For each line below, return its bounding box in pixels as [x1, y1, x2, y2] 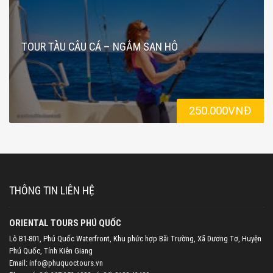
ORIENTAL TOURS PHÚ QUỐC [9, 218, 121, 229]
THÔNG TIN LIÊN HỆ [9, 184, 94, 197]
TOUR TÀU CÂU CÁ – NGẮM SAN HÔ [21, 40, 178, 54]
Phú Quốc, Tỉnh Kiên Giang [9, 246, 93, 256]
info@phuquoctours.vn [29, 258, 103, 268]
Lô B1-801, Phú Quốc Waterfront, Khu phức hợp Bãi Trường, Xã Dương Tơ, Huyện [9, 234, 261, 244]
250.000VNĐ [189, 104, 252, 118]
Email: [9, 258, 29, 268]
